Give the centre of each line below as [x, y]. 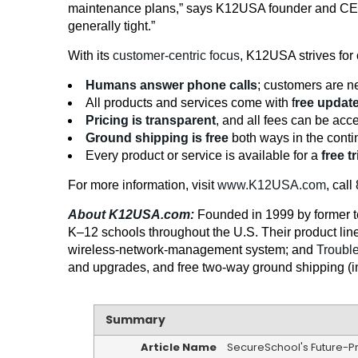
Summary [135, 320]
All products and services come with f [190, 103]
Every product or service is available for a [203, 156]
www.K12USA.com [272, 185]
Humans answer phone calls [171, 86]
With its [90, 56]
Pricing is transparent [151, 121]
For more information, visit [143, 185]
